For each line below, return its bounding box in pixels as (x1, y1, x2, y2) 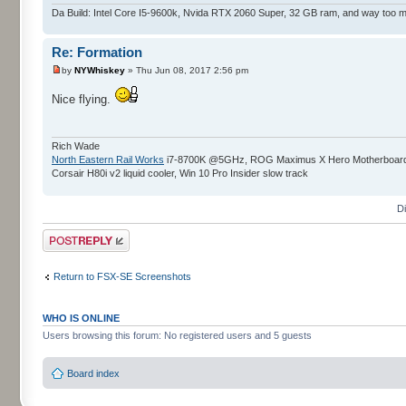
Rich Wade (52, 140, 100, 152)
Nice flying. (52, 92, 114, 106)
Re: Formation (52, 44, 142, 61)
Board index (67, 367, 120, 379)
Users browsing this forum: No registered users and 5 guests (43, 330, 312, 342)
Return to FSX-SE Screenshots (53, 270, 191, 282)
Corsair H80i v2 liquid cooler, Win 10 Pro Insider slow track (52, 168, 308, 179)
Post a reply (43, 229, 95, 241)
